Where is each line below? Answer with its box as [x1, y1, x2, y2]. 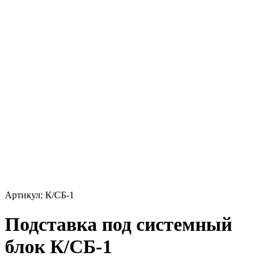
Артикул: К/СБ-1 [5, 190, 74, 200]
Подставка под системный [5, 213, 232, 236]
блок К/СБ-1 [5, 236, 112, 258]
